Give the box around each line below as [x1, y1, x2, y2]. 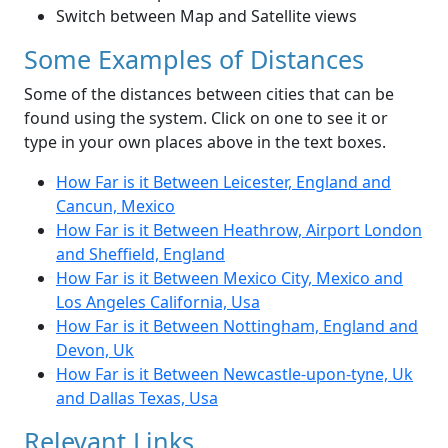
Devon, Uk [56, 339, 134, 362]
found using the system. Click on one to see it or [24, 107, 388, 130]
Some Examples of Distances [24, 42, 364, 77]
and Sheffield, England [56, 243, 225, 266]
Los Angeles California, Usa [56, 291, 260, 314]
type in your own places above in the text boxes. [24, 131, 386, 154]
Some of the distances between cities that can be [24, 83, 394, 106]
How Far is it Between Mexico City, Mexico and [56, 267, 403, 290]
